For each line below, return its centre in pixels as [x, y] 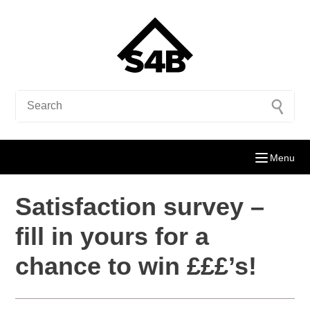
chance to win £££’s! [136, 266]
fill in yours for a [112, 236]
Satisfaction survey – [140, 207]
